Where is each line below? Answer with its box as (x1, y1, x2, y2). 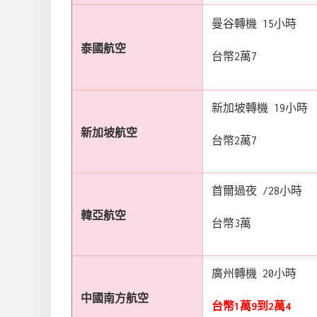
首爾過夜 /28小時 (212, 184, 302, 197)
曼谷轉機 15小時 (212, 17, 296, 30)
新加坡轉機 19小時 (212, 101, 308, 114)
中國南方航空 (81, 292, 149, 304)
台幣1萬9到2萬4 (212, 299, 291, 312)
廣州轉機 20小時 (212, 267, 296, 279)
